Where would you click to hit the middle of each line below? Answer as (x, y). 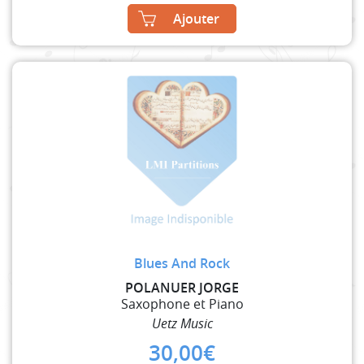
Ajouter (196, 18)
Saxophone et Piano (182, 303)
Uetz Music (182, 323)
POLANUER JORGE (182, 287)
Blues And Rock (182, 263)
